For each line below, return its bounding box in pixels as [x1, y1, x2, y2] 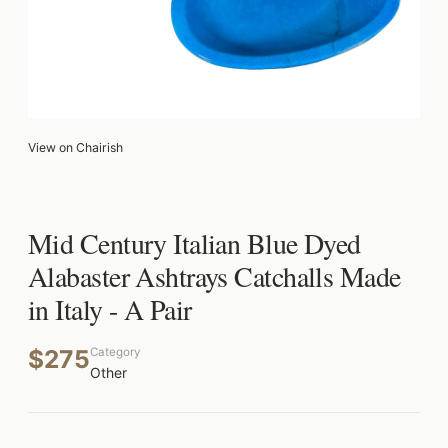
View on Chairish [28, 140, 123, 155]
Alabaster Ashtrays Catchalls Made [28, 257, 401, 295]
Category [90, 345, 140, 359]
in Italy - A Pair [28, 290, 192, 328]
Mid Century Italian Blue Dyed [28, 224, 361, 262]
